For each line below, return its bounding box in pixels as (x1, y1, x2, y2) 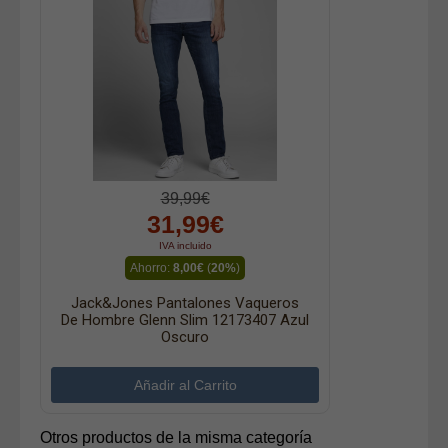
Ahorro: (130, 261, 173, 276)
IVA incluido (158, 240, 212, 252)
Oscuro (161, 328, 209, 347)
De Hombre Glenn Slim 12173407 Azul (61, 311, 309, 330)
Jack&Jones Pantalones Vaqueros (71, 294, 299, 313)
